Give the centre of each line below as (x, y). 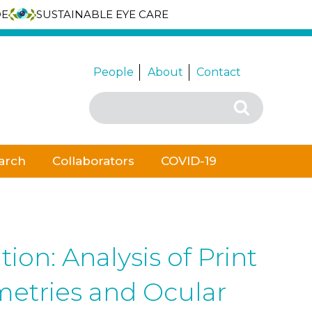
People (114, 72)
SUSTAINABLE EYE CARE (102, 14)
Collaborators (93, 161)
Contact (219, 72)
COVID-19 (189, 161)
